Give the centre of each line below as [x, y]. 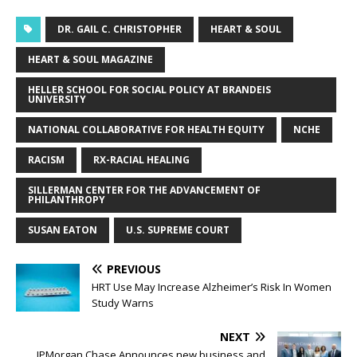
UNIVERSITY [57, 99]
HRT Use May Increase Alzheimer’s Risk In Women [212, 286]
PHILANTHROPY [67, 199]
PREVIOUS [134, 269]
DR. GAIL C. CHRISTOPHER [120, 29]
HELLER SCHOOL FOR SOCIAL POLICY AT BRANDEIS [149, 89]
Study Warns [123, 302]
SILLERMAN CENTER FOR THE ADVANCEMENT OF [144, 190]
